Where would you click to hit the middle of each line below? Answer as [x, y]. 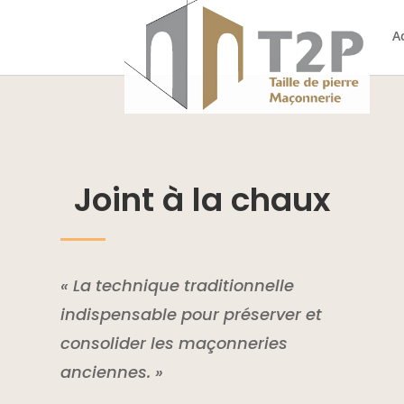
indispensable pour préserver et [192, 314]
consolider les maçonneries [174, 343]
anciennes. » [112, 372]
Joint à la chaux [202, 199]
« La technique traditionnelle [178, 285]
